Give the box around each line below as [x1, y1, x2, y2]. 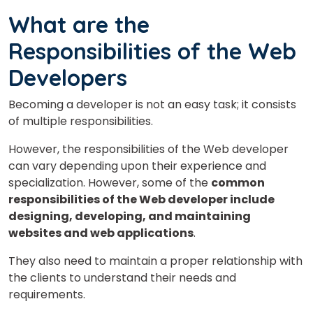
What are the [8, 10, 150, 38]
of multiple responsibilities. [8, 112, 153, 129]
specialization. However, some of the [8, 174, 211, 191]
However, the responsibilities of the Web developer [8, 140, 289, 157]
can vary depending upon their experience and [8, 157, 266, 174]
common [211, 174, 265, 191]
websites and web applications [8, 224, 194, 241]
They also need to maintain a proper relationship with [8, 252, 303, 269]
